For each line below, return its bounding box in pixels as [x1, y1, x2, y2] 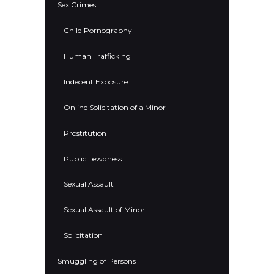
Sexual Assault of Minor [64, 205, 145, 215]
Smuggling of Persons [57, 256, 136, 266]
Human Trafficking [64, 51, 131, 61]
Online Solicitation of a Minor [64, 102, 166, 112]
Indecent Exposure [64, 76, 128, 86]
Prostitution [64, 128, 106, 138]
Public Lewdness [64, 154, 122, 163]
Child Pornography [64, 25, 132, 35]
